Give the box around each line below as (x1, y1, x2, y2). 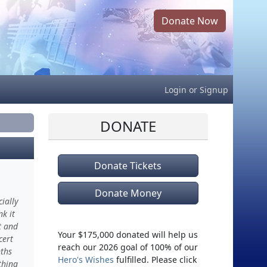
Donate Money (94, 187, 162, 200)
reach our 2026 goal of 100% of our (57, 241, 198, 253)
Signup (200, 83, 228, 95)
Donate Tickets (94, 159, 162, 172)
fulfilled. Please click (113, 254, 197, 265)
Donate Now (162, 14, 218, 27)
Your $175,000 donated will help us (57, 229, 198, 240)
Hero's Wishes (57, 254, 114, 265)
